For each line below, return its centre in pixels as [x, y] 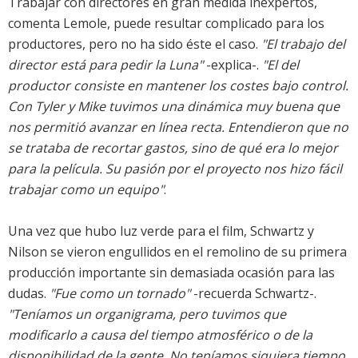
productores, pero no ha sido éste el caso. [135, 44]
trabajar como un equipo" [86, 190]
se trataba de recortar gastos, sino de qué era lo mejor [173, 148]
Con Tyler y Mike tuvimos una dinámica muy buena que [174, 107]
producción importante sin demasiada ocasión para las [171, 273]
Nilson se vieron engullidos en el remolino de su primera [177, 252]
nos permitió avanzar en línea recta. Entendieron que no [178, 127]
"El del [280, 65]
